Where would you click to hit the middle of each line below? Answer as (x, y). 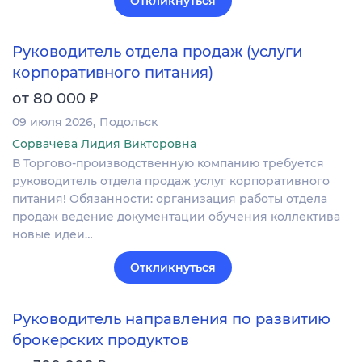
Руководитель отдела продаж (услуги (157, 52)
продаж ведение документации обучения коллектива (176, 217)
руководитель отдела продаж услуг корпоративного (171, 181)
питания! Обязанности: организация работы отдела (170, 199)
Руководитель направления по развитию (171, 319)
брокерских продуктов (101, 340)
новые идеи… (53, 235)
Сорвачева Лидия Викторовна (104, 144)
